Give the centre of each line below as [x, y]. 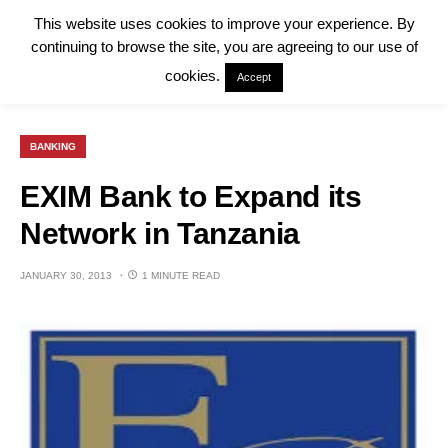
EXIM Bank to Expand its [191, 196]
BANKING [53, 146]
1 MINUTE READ [181, 275]
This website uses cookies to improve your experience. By [224, 24]
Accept [254, 77]
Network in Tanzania [160, 233]
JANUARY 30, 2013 [66, 275]
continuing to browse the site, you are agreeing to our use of [224, 47]
